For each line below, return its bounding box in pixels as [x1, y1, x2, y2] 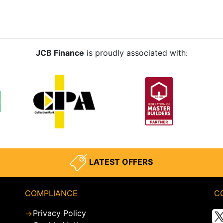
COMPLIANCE [25, 188, 78, 199]
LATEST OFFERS [89, 157, 153, 167]
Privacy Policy [33, 208, 86, 219]
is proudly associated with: [84, 47, 188, 58]
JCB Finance [35, 47, 84, 58]
